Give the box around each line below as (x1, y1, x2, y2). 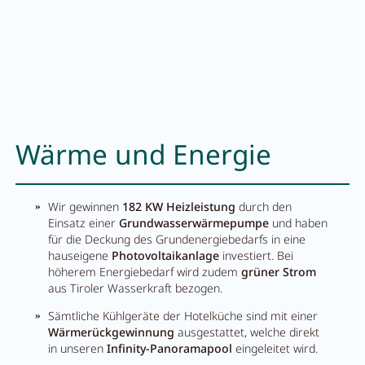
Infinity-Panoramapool (107, 340, 233, 356)
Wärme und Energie (15, 134, 271, 173)
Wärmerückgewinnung (48, 323, 175, 340)
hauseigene (48, 247, 112, 263)
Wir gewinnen (48, 198, 123, 214)
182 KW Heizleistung (122, 198, 236, 214)
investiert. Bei (219, 247, 294, 263)
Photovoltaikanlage (112, 247, 220, 263)
